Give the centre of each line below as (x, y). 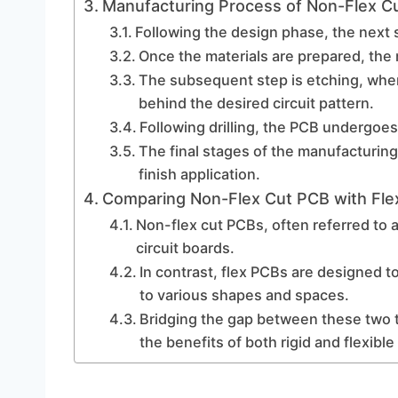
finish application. (199, 174)
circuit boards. (185, 248)
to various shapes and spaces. (244, 295)
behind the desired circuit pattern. (256, 103)
